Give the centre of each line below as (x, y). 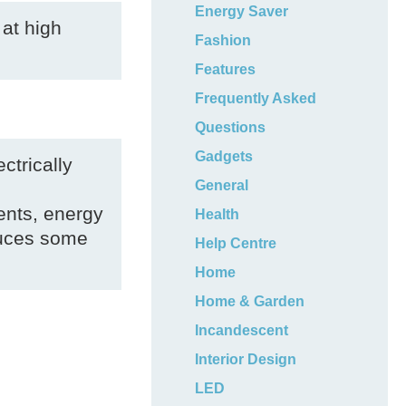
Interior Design (246, 359)
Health (217, 214)
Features (226, 69)
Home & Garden (250, 301)
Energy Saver (242, 11)
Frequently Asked (256, 98)
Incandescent (242, 330)
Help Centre (236, 243)
